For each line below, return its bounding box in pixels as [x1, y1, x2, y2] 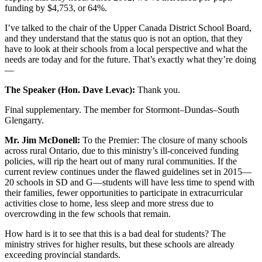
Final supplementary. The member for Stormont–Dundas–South [5, 105, 239, 115]
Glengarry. [5, 115, 44, 126]
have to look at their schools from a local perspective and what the [5, 44, 247, 54]
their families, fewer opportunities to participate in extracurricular [5, 188, 243, 198]
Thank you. [135, 85, 180, 95]
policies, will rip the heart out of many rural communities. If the [5, 156, 237, 167]
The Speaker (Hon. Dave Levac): [5, 85, 135, 95]
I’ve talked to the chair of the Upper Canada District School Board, [5, 23, 251, 33]
